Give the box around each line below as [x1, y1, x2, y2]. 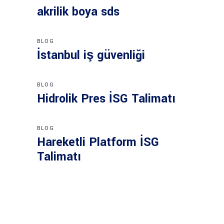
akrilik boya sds [37, 3, 119, 20]
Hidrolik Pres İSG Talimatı [37, 90, 175, 107]
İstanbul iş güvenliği [37, 47, 145, 63]
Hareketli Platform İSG [37, 134, 159, 150]
